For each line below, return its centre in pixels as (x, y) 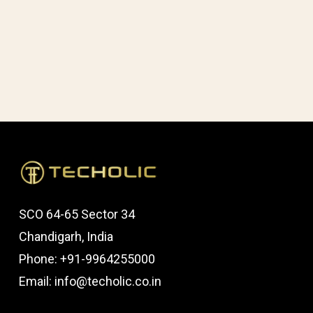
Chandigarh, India (66, 236)
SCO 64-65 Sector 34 (77, 214)
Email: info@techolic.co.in (90, 281)
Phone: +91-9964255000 (87, 259)
